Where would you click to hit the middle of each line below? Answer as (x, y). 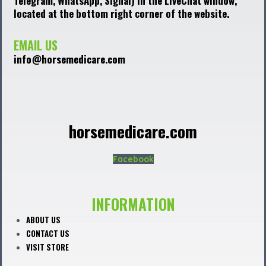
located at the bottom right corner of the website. (121, 13)
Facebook (133, 159)
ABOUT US (44, 220)
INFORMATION (133, 204)
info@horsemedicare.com (69, 59)
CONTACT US (48, 234)
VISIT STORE (48, 247)
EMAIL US (36, 45)
